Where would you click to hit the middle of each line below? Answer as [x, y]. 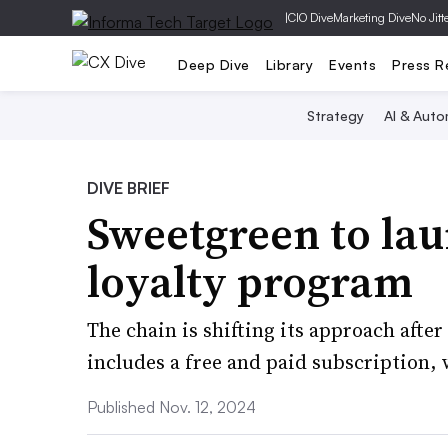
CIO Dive [310, 17]
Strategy [335, 115]
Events [352, 64]
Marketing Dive [372, 17]
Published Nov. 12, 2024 [171, 407]
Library [289, 64]
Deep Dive [214, 64]
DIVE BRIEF [128, 188]
